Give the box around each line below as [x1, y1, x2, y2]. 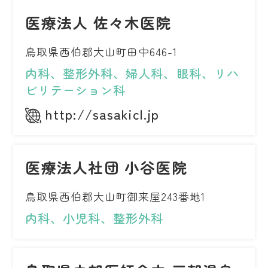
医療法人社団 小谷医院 [25, 156, 187, 178]
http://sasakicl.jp [45, 104, 160, 124]
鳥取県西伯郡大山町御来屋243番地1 [25, 188, 205, 205]
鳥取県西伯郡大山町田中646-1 [25, 44, 177, 60]
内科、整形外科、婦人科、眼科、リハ [25, 65, 239, 83]
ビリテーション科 [25, 81, 126, 99]
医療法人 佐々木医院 [25, 11, 172, 33]
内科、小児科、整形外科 [25, 209, 164, 227]
